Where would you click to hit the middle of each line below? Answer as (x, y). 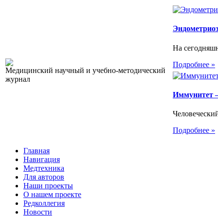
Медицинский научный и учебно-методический (85, 70)
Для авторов (44, 177)
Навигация (42, 159)
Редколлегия (44, 203)
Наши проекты (48, 186)
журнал (18, 79)
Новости (38, 212)
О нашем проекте (52, 194)
